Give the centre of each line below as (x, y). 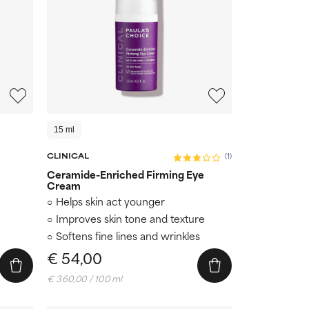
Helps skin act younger (110, 201)
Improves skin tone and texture (130, 218)
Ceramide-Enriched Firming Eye (126, 174)
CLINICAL (68, 155)
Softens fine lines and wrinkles (128, 235)
